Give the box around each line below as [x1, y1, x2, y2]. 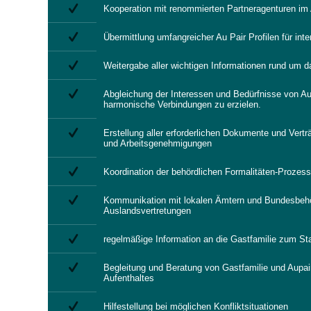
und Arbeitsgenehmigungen [103, 138, 212, 149]
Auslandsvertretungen [103, 205, 191, 216]
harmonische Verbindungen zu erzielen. [103, 99, 261, 110]
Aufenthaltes [103, 273, 154, 283]
